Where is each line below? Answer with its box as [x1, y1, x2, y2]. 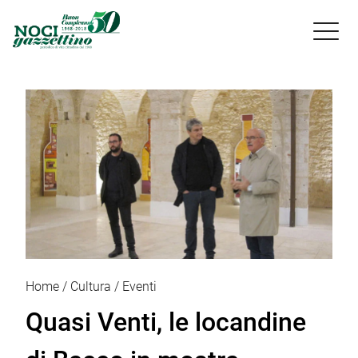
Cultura [70, 278, 111, 294]
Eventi [122, 278, 157, 294]
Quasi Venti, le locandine [26, 306, 306, 337]
